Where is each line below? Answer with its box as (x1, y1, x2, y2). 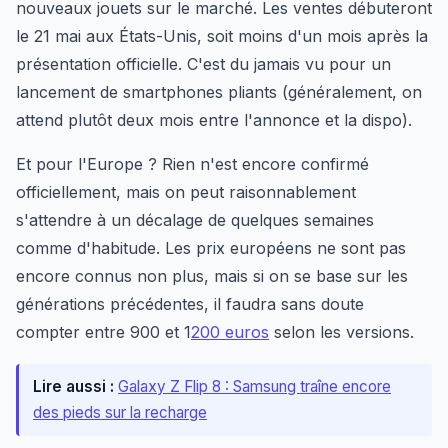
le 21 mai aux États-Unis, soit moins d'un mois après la (16, 26, 428, 47)
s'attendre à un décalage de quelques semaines (16, 210, 374, 231)
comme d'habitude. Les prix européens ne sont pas (16, 238, 406, 259)
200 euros (191, 322, 269, 343)
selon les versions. (269, 322, 414, 343)
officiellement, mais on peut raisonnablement (16, 182, 356, 203)
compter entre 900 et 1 (16, 322, 191, 343)
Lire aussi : (33, 377, 114, 397)
